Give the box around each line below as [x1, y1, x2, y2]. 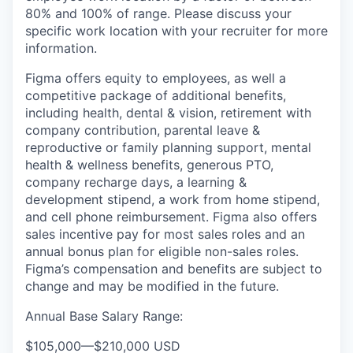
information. [25, 40, 97, 56]
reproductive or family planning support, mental [25, 139, 311, 155]
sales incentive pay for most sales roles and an [25, 226, 305, 242]
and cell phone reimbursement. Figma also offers [25, 209, 317, 225]
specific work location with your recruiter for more [25, 23, 328, 39]
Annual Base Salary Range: [25, 308, 183, 324]
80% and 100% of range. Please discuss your [25, 6, 292, 21]
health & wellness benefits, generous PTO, [25, 157, 273, 173]
